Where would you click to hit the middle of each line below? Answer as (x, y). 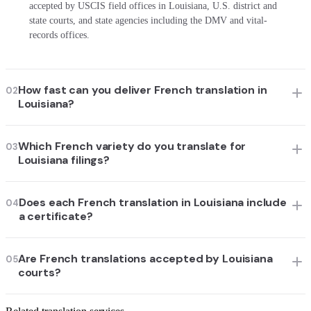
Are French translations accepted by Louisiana (145, 258)
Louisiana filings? (64, 160)
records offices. (59, 35)
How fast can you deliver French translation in (142, 90)
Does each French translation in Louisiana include (152, 202)
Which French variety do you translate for (132, 146)
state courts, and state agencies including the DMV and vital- (148, 21)
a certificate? (56, 216)
